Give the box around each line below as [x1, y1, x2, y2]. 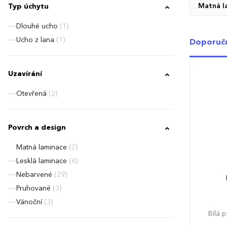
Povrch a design [8, 124, 66, 132]
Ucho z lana [16, 36, 54, 44]
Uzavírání [8, 70, 42, 78]
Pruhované [16, 184, 51, 192]
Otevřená [16, 90, 47, 97]
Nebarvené [16, 171, 52, 178]
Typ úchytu [8, 3, 49, 11]
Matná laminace [16, 143, 67, 151]
